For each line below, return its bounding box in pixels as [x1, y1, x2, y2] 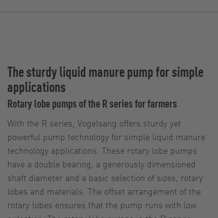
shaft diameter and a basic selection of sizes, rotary [7, 171, 203, 183]
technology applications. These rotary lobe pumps [7, 144, 197, 156]
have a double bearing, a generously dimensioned [7, 158, 196, 169]
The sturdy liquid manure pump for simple [7, 62, 203, 80]
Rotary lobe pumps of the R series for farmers [7, 95, 177, 110]
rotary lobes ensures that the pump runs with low [7, 199, 197, 210]
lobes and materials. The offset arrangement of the [7, 185, 201, 197]
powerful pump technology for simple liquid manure [7, 130, 205, 142]
